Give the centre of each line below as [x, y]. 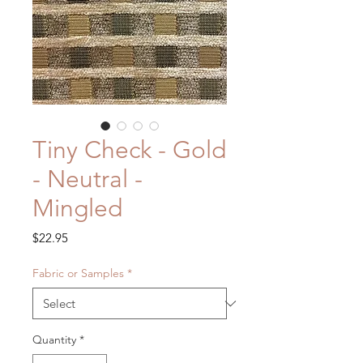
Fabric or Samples [78, 273]
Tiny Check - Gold [129, 150]
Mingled [77, 209]
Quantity [54, 340]
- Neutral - [88, 179]
